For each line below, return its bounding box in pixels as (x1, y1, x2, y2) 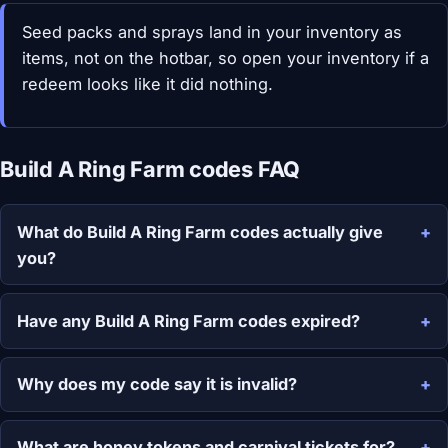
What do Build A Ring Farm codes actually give (17, 221, 383, 242)
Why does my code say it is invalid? (17, 374, 297, 395)
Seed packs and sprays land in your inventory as (21, 21, 402, 42)
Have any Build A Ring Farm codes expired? (17, 310, 360, 331)
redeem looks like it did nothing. (21, 73, 273, 94)
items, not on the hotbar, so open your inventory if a (21, 47, 429, 68)
